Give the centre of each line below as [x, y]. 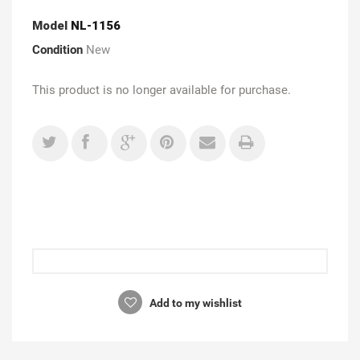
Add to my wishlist [194, 303]
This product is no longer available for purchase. [162, 90]
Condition [57, 49]
